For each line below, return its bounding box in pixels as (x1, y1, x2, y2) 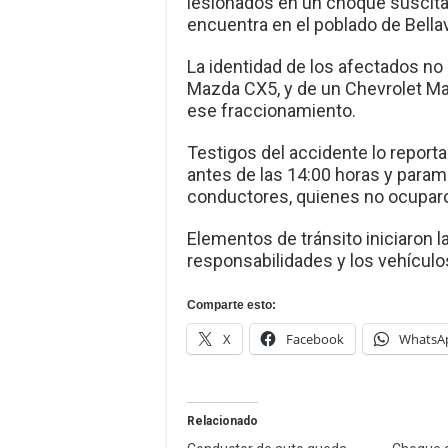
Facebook (286, 330, 344, 349)
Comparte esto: (187, 298, 276, 313)
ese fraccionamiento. (187, 100, 356, 122)
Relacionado (187, 414, 258, 429)
